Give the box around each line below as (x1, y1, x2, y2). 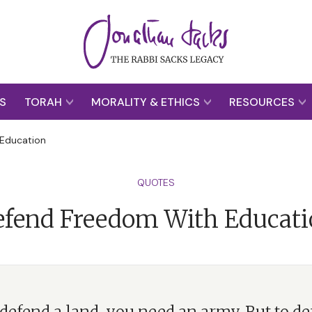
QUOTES (137, 176, 175, 189)
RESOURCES (229, 94, 297, 109)
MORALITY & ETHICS (91, 94, 203, 109)
